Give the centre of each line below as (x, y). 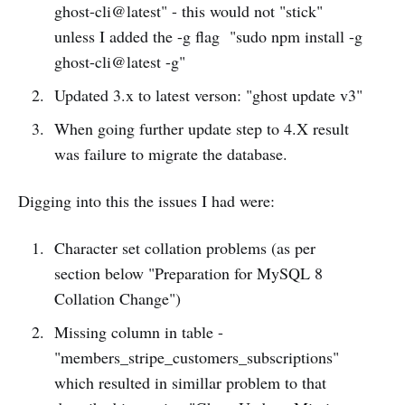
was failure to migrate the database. (170, 154)
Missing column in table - (138, 332)
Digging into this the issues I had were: (146, 201)
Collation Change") (117, 299)
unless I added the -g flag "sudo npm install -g (208, 37)
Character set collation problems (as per (184, 248)
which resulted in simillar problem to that (190, 383)
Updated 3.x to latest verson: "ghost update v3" (208, 95)
